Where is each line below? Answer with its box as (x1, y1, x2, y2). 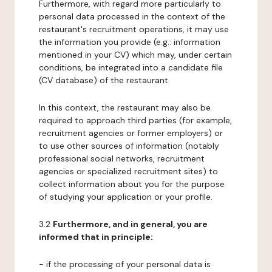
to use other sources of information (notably (39, 140, 219, 151)
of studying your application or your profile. (39, 191, 212, 202)
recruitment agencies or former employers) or (39, 127, 223, 138)
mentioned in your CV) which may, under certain (39, 49, 232, 60)
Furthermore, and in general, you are (53, 219, 208, 229)
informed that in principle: (39, 231, 153, 242)
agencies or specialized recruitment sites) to (39, 166, 218, 177)
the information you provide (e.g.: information (39, 36, 220, 47)
